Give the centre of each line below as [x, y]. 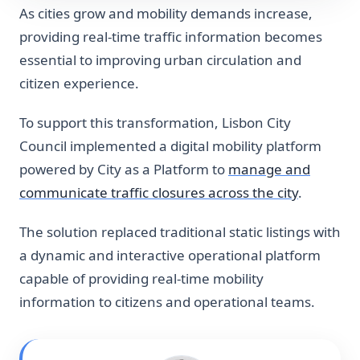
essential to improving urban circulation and [160, 60]
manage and [269, 170]
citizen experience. [79, 84]
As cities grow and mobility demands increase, [166, 14]
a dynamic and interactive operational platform [170, 256]
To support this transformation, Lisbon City [155, 123]
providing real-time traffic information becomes [171, 37]
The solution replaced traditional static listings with [180, 232]
